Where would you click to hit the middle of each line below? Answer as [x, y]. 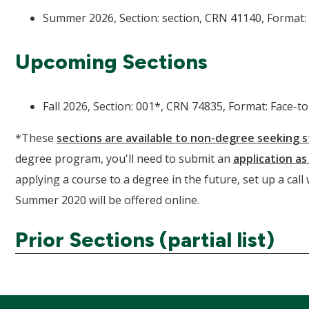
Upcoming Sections [111, 61]
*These [36, 138]
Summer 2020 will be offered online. [107, 200]
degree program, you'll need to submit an [124, 158]
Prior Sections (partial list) [145, 239]
